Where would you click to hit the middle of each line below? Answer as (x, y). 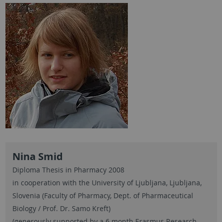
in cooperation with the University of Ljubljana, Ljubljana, (107, 183)
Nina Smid (37, 157)
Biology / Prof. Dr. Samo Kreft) (61, 209)
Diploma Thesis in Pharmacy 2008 (68, 170)
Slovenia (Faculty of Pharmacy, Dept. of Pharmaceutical (103, 196)
